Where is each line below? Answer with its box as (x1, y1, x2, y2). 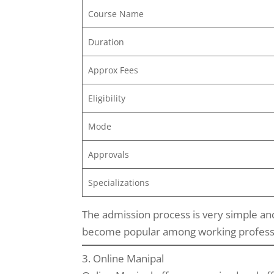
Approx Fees (87, 64, 138, 76)
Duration (87, 35, 124, 48)
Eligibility (87, 92, 125, 104)
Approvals (87, 148, 129, 160)
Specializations (87, 176, 149, 188)
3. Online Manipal (82, 251, 165, 265)
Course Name (87, 7, 144, 20)
